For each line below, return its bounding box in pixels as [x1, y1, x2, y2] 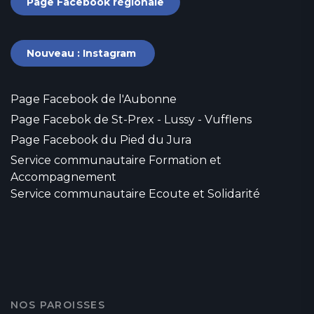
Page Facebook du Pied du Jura [11, 133, 191, 147]
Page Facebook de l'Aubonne [11, 93, 177, 107]
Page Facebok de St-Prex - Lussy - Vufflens [11, 113, 252, 127]
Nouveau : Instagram [27, 47, 139, 60]
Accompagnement [11, 170, 116, 184]
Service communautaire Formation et [11, 153, 221, 168]
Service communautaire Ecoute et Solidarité [11, 187, 260, 201]
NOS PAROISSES [11, 299, 106, 312]
